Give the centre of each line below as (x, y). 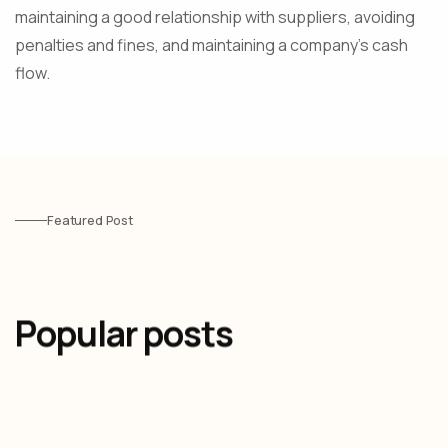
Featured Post (90, 220)
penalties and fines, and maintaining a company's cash (211, 45)
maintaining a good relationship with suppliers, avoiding (215, 17)
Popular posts (124, 333)
